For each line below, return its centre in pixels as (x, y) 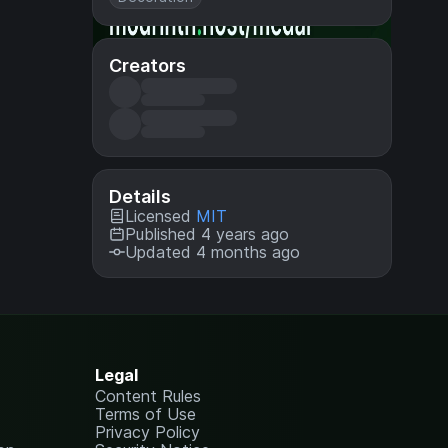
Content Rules (148, 396)
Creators (147, 65)
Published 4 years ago (207, 234)
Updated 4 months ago (212, 252)
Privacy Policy (148, 432)
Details (140, 196)
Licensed (160, 216)
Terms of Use (146, 414)
